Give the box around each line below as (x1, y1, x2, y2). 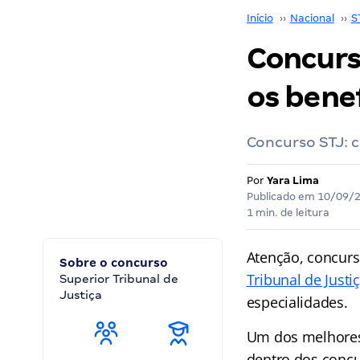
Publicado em (246, 190, 317, 202)
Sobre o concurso (59, 256, 168, 269)
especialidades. (246, 292, 348, 312)
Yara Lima (266, 174, 319, 186)
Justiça (59, 288, 102, 301)
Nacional (289, 12, 334, 24)
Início (246, 12, 273, 24)
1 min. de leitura (246, 207, 329, 219)
